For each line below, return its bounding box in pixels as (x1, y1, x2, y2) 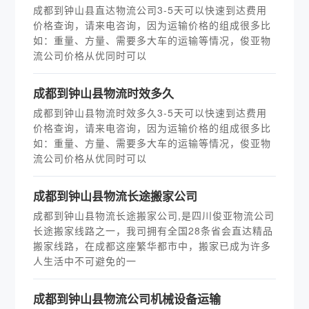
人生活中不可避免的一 (33, 254, 137, 268)
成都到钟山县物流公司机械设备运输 (33, 290, 221, 307)
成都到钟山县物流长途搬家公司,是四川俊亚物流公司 (33, 208, 275, 222)
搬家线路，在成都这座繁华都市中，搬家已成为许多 (33, 239, 272, 252)
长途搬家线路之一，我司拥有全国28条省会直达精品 (33, 223, 274, 237)
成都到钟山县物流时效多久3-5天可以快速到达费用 (33, 106, 268, 119)
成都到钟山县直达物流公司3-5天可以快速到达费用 (33, 3, 268, 17)
